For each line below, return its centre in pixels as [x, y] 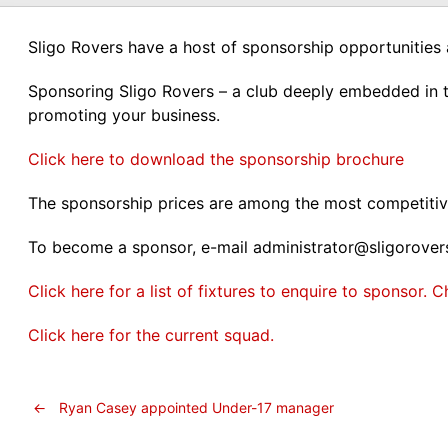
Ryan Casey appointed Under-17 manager [194, 408]
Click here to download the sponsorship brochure [216, 159]
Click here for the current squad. [151, 335]
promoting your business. [124, 115]
